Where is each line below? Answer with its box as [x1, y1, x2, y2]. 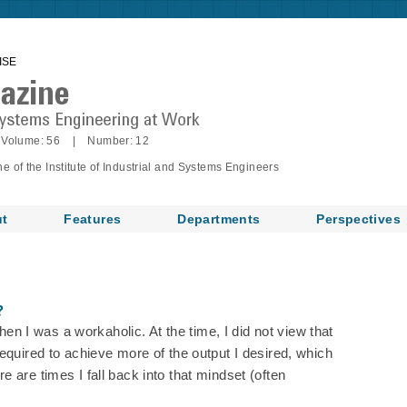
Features [64, 212, 122, 226]
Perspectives [316, 212, 401, 226]
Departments [177, 212, 261, 226]
